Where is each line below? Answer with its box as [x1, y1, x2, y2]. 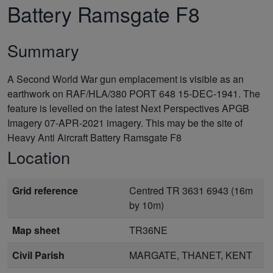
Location [7, 144, 70, 169]
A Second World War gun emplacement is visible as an [7, 71, 244, 86]
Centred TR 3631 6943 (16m [129, 183, 253, 197]
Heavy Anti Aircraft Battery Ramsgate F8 [7, 130, 182, 144]
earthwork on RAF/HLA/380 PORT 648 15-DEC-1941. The [7, 86, 260, 101]
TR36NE [129, 222, 168, 237]
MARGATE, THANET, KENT [129, 247, 252, 262]
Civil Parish [12, 247, 65, 262]
